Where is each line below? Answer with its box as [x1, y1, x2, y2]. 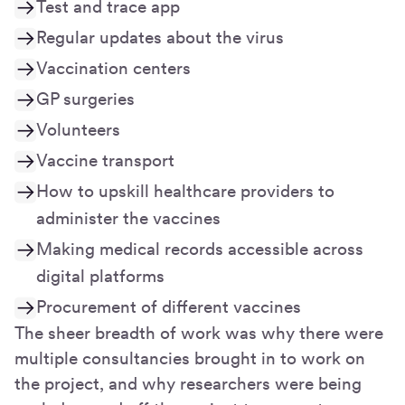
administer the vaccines [36, 207, 221, 229]
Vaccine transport [36, 149, 174, 171]
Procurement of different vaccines [36, 296, 301, 317]
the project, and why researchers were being [14, 372, 362, 394]
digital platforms [36, 265, 165, 287]
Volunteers [36, 118, 120, 140]
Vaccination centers [36, 57, 191, 79]
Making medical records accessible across [36, 238, 363, 259]
